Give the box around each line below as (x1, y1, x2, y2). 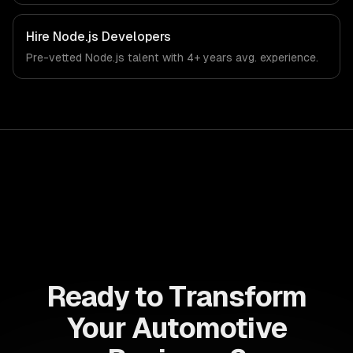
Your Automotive (66, 312, 287, 344)
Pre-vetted (26, 51, 85, 64)
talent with (124, 51, 187, 64)
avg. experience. (232, 51, 318, 64)
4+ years (187, 51, 232, 64)
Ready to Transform (46, 281, 307, 313)
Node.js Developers (53, 29, 171, 44)
